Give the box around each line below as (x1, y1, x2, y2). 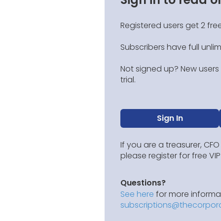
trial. (120, 74, 136, 85)
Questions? (120, 177, 166, 188)
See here (120, 188, 154, 200)
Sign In (156, 112, 183, 124)
